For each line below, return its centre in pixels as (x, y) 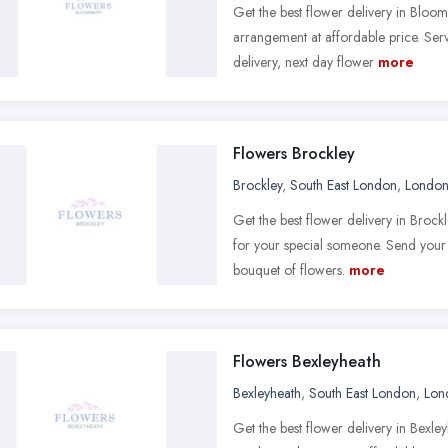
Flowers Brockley (294, 153)
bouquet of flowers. (289, 269)
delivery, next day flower (303, 61)
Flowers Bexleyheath (307, 361)
